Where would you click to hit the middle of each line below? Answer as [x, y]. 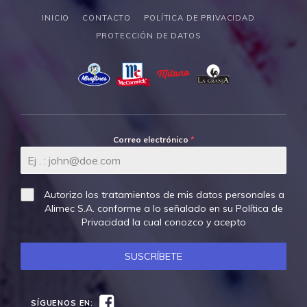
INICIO [56, 17]
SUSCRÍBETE [153, 257]
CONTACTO [107, 17]
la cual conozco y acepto [188, 222]
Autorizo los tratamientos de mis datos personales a [164, 195]
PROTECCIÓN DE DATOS [148, 35]
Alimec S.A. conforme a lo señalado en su [140, 209]
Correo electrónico [151, 140]
